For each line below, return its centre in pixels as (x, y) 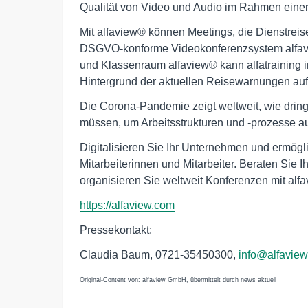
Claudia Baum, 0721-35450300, (159, 255)
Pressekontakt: (116, 230)
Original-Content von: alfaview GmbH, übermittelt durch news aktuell (178, 280)
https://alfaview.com (127, 206)
